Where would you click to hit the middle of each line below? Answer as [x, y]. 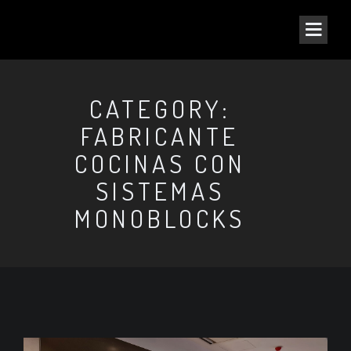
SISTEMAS [160, 191]
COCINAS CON [160, 163]
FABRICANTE [160, 136]
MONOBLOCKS [160, 218]
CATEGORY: [160, 109]
